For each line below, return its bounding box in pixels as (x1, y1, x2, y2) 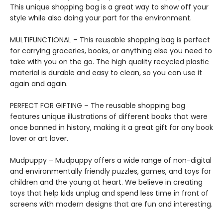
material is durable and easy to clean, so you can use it (10, 68, 202, 78)
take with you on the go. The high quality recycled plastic (10, 57, 209, 67)
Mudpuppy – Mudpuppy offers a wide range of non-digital (10, 155, 212, 165)
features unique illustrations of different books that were (10, 111, 208, 121)
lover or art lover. (10, 133, 68, 143)
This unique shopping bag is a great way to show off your (10, 2, 209, 12)
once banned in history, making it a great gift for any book (10, 122, 213, 132)
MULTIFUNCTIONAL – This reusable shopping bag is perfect (10, 35, 210, 45)
